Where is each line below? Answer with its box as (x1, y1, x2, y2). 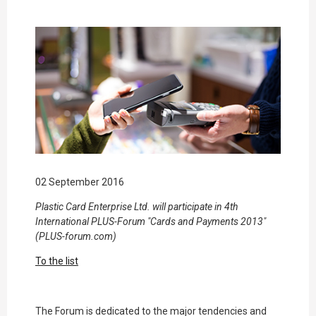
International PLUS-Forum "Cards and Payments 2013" (35, 216, 266, 228)
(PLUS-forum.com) (35, 231, 116, 243)
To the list (35, 255, 78, 267)
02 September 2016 (35, 176, 124, 188)
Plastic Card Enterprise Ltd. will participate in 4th (35, 201, 238, 213)
